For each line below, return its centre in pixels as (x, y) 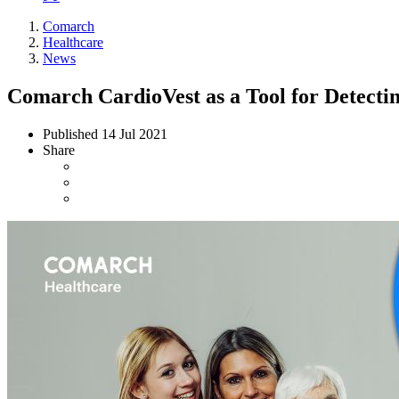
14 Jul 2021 (134, 134)
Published (72, 134)
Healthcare (73, 42)
